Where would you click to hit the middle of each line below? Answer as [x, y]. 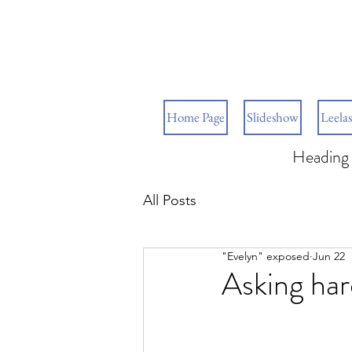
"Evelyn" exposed [266, 256]
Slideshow [273, 117]
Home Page [196, 117]
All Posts [170, 200]
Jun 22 [329, 256]
